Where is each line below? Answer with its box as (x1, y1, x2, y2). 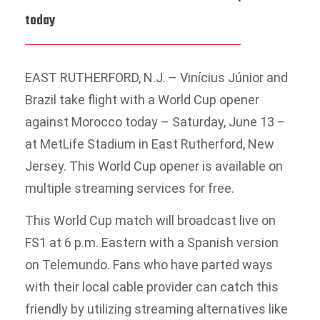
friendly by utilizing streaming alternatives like (25, 301, 288, 317)
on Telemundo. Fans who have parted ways (25, 257, 273, 273)
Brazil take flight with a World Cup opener (25, 91, 259, 107)
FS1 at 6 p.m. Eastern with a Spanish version (25, 235, 279, 251)
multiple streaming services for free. (25, 180, 234, 196)
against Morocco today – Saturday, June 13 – (25, 114, 286, 129)
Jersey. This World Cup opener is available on (25, 158, 283, 174)
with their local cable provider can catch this (25, 279, 279, 295)
